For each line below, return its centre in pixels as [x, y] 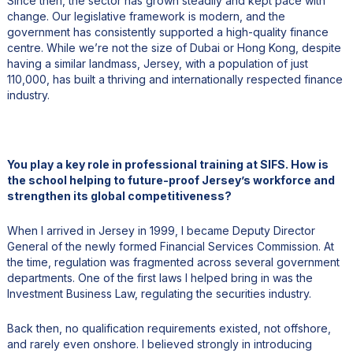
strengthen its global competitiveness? [119, 195]
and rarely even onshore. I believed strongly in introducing [159, 344]
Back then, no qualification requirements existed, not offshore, [169, 328]
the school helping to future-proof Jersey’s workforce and [171, 180]
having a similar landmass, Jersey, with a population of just [157, 63]
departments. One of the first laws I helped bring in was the [160, 277]
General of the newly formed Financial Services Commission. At [170, 246]
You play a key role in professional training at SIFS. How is [167, 164]
